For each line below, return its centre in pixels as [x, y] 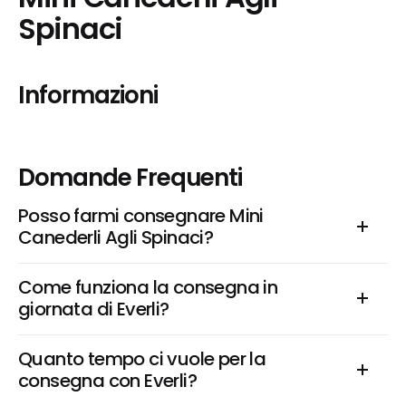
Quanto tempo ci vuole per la [142, 359]
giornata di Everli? [94, 309]
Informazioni [88, 95]
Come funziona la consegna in [148, 287]
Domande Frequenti [130, 178]
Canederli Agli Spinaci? [116, 237]
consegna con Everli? [107, 381]
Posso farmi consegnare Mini [141, 216]
